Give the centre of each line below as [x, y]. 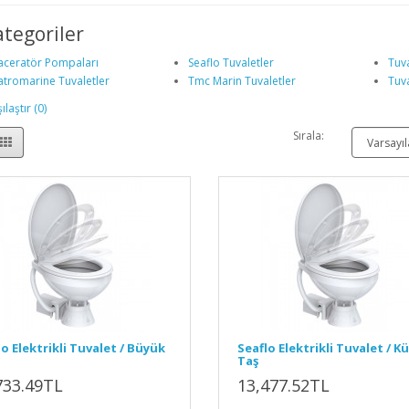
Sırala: [309, 136]
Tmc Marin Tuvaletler [241, 81]
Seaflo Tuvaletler [231, 63]
